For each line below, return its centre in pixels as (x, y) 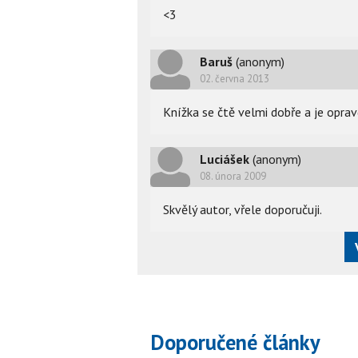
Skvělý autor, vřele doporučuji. (243, 209)
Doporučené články (235, 342)
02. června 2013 (235, 79)
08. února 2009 (233, 177)
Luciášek (225, 159)
